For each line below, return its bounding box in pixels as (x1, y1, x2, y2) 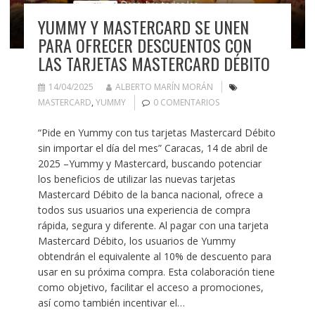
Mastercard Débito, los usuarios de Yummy (37, 234, 236, 248)
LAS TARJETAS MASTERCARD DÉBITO (37, 51, 270, 77)
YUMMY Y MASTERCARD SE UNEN (37, 14, 249, 40)
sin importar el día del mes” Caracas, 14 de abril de (37, 141, 268, 155)
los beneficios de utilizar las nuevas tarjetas (37, 172, 236, 186)
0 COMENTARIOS (153, 96, 219, 109)
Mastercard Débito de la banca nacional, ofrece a (37, 188, 263, 202)
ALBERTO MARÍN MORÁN (115, 81, 213, 94)
